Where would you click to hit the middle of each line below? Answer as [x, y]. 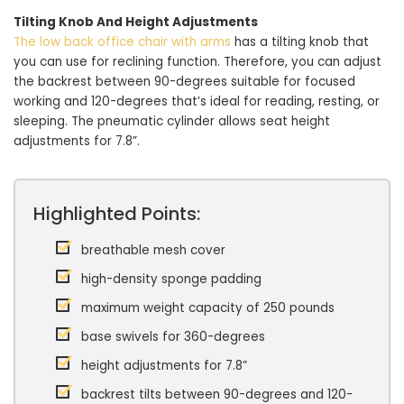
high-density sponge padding [171, 279]
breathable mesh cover [153, 250]
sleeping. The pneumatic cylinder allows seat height [172, 121]
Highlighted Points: [117, 213]
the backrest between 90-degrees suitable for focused [184, 81]
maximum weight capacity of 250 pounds [208, 308]
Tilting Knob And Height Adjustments [136, 22]
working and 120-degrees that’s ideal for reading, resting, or [197, 101]
